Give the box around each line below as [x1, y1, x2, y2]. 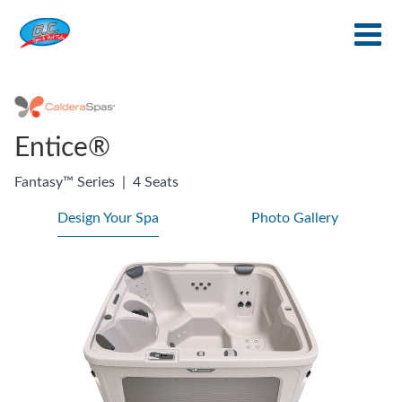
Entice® [14, 135, 110, 162]
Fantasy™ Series [14, 175, 115, 190]
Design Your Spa [57, 211, 159, 226]
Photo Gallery [250, 211, 338, 226]
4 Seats [133, 175, 179, 190]
